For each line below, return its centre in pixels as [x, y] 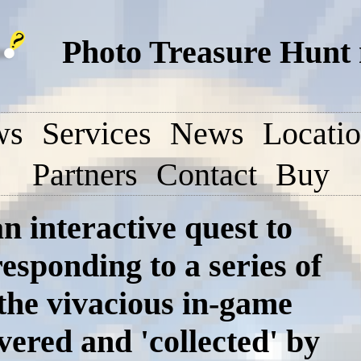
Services [97, 133]
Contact [206, 174]
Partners [85, 174]
